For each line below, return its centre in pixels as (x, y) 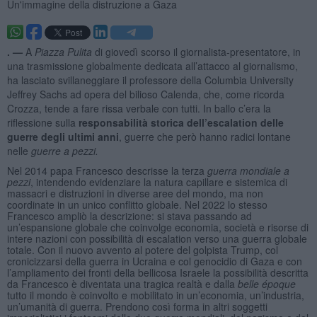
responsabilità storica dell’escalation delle (181, 122)
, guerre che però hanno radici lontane (204, 136)
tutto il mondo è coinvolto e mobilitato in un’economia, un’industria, (155, 295)
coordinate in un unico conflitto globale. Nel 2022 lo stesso (137, 204)
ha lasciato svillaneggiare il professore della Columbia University (150, 80)
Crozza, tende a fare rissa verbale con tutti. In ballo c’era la (139, 108)
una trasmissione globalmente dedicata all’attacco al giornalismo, (152, 65)
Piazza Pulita (63, 51)
